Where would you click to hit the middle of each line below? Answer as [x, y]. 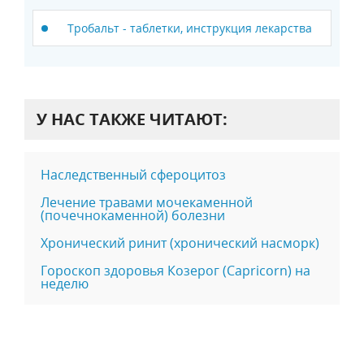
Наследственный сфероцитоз [133, 174]
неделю [65, 283]
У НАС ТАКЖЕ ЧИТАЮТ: [132, 119]
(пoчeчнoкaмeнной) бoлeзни [133, 215]
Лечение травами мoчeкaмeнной [147, 202]
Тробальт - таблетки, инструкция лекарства [190, 28]
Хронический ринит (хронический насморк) [180, 243]
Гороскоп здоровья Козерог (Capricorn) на [175, 270]
